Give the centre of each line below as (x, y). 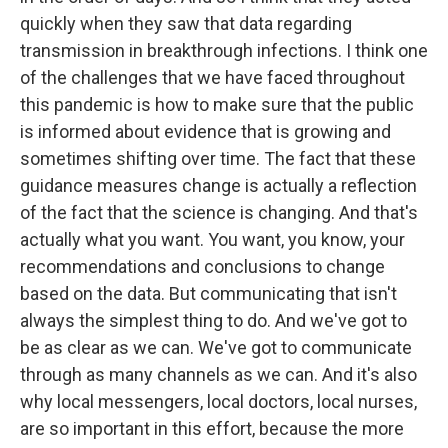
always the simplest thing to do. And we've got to (213, 320)
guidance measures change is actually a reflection (218, 185)
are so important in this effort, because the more (212, 428)
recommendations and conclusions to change (202, 266)
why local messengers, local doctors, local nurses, (218, 401)
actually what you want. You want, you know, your (212, 239)
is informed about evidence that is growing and (205, 131)
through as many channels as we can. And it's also (218, 374)
